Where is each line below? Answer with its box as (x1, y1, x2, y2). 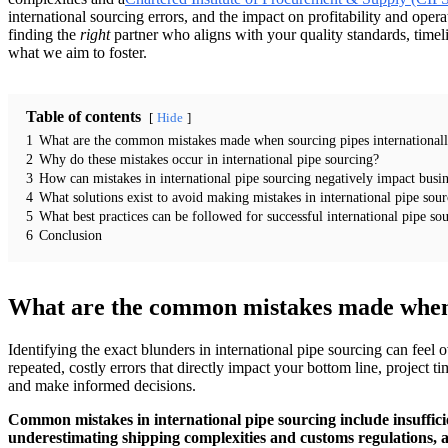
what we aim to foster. (8, 44, 147, 62)
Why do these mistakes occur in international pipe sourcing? (39, 151, 379, 168)
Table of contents (26, 108, 141, 126)
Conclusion (39, 227, 102, 244)
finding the (8, 26, 80, 44)
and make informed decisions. (8, 377, 196, 395)
